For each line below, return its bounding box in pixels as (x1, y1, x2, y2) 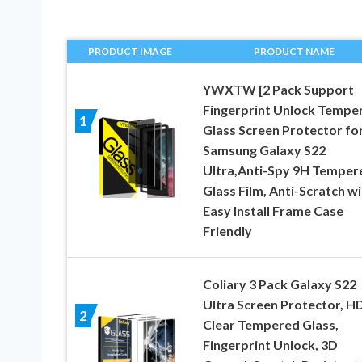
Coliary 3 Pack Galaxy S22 (202, 276, 356, 293)
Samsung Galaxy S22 (202, 142, 326, 158)
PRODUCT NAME (253, 45, 335, 58)
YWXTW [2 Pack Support (202, 82, 354, 98)
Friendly (202, 223, 252, 239)
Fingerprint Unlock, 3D (202, 337, 338, 353)
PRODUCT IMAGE (88, 45, 173, 58)
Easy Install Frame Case (202, 203, 343, 219)
